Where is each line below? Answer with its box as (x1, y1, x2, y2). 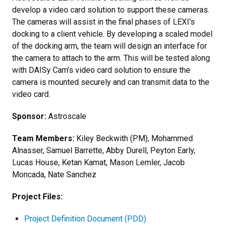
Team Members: (12, 134, 76, 144)
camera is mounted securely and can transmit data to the (12, 77, 209, 87)
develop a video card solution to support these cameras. (12, 5, 209, 15)
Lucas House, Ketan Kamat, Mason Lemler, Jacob (12, 158, 185, 168)
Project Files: (12, 192, 63, 202)
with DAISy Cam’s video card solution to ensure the (12, 65, 190, 75)
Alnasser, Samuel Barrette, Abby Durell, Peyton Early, (12, 146, 195, 156)
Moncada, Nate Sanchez (12, 170, 96, 180)
